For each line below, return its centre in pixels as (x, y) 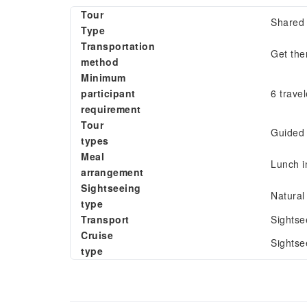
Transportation (118, 46)
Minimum (103, 77)
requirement (111, 109)
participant (108, 93)
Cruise (97, 235)
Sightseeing (111, 188)
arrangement (112, 172)
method (100, 62)
